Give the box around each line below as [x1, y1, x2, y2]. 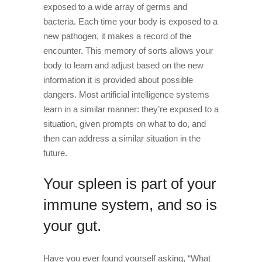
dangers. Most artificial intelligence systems [43, 89, 209, 99]
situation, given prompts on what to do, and [43, 119, 206, 129]
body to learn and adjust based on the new [43, 60, 204, 70]
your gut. [43, 217, 101, 235]
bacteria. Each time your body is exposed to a [43, 16, 218, 26]
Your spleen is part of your [43, 175, 216, 192]
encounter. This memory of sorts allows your [43, 46, 213, 56]
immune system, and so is [43, 196, 217, 213]
